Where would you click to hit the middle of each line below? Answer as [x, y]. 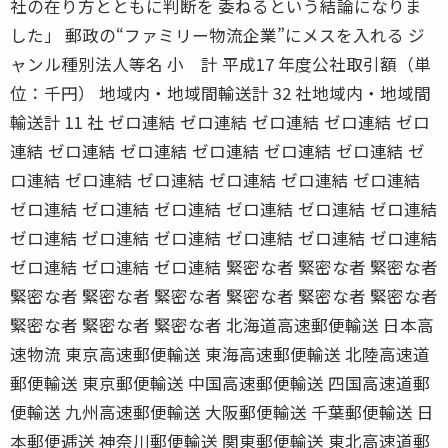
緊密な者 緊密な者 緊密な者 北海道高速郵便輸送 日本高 [222, 324]
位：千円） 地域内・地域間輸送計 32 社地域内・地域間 [220, 92]
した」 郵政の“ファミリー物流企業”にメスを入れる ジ [217, 34]
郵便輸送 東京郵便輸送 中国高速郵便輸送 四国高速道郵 [220, 382]
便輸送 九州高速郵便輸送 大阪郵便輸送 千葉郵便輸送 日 [222, 411]
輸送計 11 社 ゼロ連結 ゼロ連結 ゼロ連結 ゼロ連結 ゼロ [220, 121]
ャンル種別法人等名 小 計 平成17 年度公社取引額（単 [220, 63]
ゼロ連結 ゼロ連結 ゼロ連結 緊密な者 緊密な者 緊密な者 [224, 266]
